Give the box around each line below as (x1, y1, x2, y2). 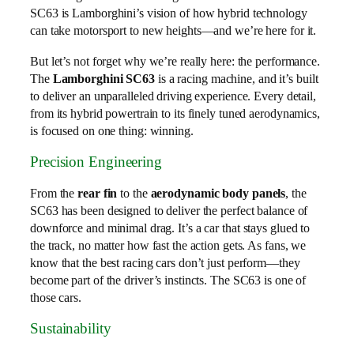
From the (30, 185, 78, 201)
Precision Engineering (30, 153, 162, 171)
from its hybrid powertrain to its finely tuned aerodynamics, (30, 105, 320, 121)
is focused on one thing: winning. (30, 122, 194, 138)
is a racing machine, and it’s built (155, 70, 318, 86)
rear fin (77, 185, 118, 201)
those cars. (30, 289, 81, 305)
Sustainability (30, 320, 111, 337)
